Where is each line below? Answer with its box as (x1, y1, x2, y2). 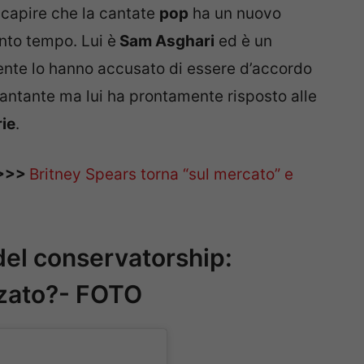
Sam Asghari (116, 31, 214, 50)
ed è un (214, 31, 272, 50)
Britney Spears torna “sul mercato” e (29, 165, 293, 184)
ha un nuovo (188, 3, 281, 23)
